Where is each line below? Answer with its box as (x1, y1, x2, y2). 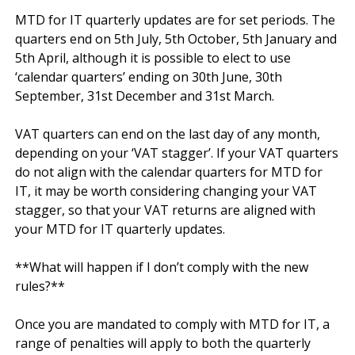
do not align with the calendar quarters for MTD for (15, 162, 323, 181)
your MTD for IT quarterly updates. (15, 219, 225, 238)
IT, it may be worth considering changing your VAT (15, 181, 317, 200)
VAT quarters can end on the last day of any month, (15, 124, 320, 143)
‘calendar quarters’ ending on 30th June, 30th (15, 67, 282, 86)
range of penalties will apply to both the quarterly (15, 334, 311, 352)
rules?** (15, 277, 65, 295)
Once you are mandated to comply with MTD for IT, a (15, 315, 330, 333)
